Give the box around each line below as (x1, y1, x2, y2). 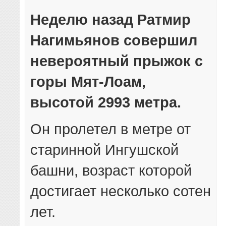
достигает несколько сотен (30, 183, 211, 200)
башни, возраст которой (30, 162, 192, 179)
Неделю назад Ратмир (30, 11, 191, 28)
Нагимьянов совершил (30, 32, 198, 49)
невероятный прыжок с (30, 52, 203, 70)
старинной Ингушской (30, 141, 179, 158)
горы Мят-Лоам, (30, 73, 146, 90)
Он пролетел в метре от (30, 121, 191, 138)
